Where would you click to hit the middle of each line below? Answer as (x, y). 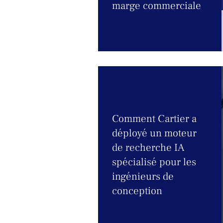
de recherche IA (148, 148)
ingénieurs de (143, 176)
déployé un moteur (154, 133)
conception (137, 191)
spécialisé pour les (154, 162)
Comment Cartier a (154, 119)
